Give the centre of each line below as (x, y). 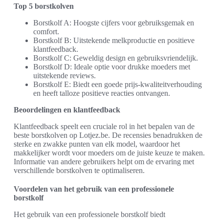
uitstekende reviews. (65, 76)
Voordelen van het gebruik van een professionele (94, 189)
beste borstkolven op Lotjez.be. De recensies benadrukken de (108, 135)
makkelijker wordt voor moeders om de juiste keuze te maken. (109, 153)
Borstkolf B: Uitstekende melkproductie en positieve (114, 41)
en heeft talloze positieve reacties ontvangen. (102, 93)
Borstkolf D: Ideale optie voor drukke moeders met (112, 67)
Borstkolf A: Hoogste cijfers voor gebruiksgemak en (114, 23)
